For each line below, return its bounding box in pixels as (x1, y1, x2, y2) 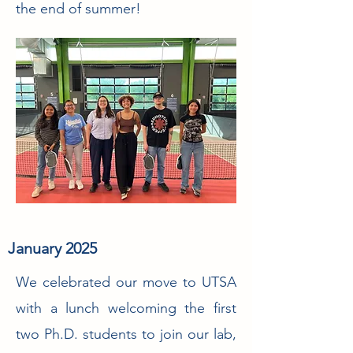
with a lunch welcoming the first (16, 299, 236, 317)
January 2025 (8, 239, 97, 258)
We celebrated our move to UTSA (16, 273, 236, 291)
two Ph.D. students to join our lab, (16, 325, 236, 343)
